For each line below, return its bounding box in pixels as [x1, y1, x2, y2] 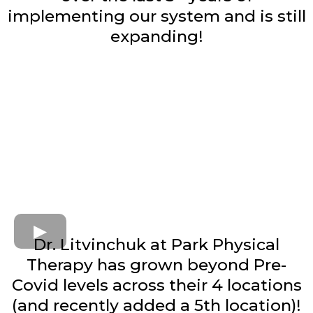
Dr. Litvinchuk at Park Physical [34, 235, 279, 255]
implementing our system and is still [7, 6, 306, 26]
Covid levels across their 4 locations [11, 275, 302, 296]
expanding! [110, 26, 203, 46]
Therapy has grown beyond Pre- [27, 255, 286, 275]
